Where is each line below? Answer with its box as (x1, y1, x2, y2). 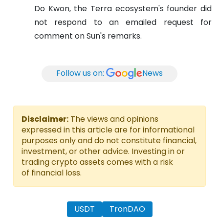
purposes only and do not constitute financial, (22, 134, 197, 146)
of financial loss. (22, 167, 82, 178)
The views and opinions (68, 113, 158, 125)
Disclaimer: (22, 113, 68, 125)
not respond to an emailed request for (34, 16, 212, 28)
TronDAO (109, 203, 145, 215)
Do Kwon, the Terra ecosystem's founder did (34, 2, 212, 14)
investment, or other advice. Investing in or (22, 145, 185, 157)
